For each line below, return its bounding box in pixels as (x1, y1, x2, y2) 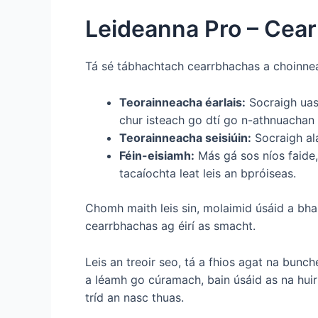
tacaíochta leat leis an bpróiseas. (119, 165, 296, 180)
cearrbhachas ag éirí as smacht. (85, 218, 256, 233)
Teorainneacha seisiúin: (119, 130, 251, 145)
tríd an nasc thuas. (85, 290, 184, 305)
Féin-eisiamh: (119, 148, 194, 163)
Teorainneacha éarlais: (119, 94, 246, 109)
